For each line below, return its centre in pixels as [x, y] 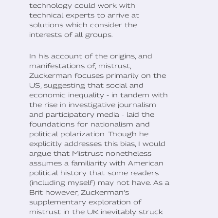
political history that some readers [94, 173]
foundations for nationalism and [90, 124]
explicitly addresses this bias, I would [97, 144]
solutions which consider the [83, 25]
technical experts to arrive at [84, 15]
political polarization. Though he [89, 134]
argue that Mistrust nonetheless [90, 154]
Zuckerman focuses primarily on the [98, 76]
